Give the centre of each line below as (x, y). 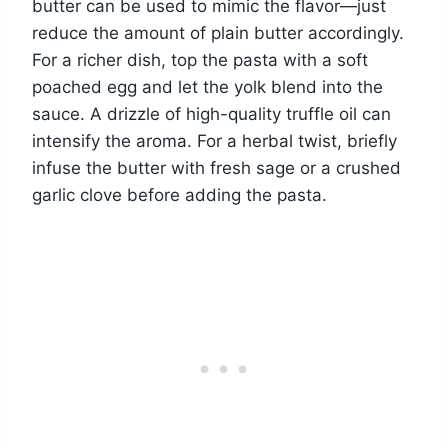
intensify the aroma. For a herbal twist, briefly (214, 140)
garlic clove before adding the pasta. (179, 194)
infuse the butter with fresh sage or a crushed (216, 167)
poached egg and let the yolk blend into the (207, 86)
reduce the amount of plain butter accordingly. (218, 32)
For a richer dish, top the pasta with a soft (200, 59)
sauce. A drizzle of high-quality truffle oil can (211, 113)
